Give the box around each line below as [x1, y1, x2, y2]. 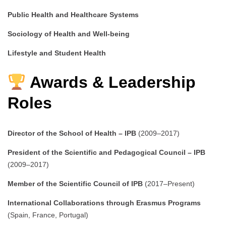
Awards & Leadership [26, 73, 196, 92]
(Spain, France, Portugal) [8, 211, 88, 219]
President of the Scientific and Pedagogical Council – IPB [8, 148, 205, 157]
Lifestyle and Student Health [8, 48, 106, 57]
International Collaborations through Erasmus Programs [8, 199, 201, 207]
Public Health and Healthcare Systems [8, 10, 139, 19]
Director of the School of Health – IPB [8, 129, 136, 138]
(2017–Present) [143, 180, 195, 188]
